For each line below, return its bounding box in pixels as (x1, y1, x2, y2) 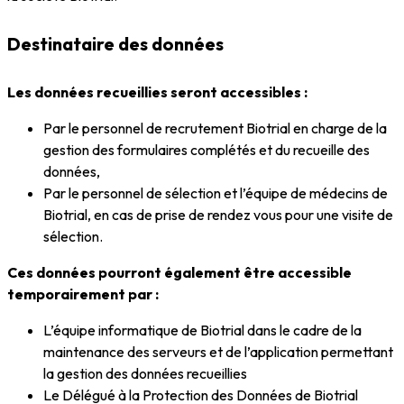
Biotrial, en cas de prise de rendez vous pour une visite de (43, 206, 393, 225)
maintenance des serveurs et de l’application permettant (43, 343, 393, 362)
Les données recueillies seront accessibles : (7, 83, 310, 102)
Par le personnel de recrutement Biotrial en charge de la (43, 119, 387, 138)
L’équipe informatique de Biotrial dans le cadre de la (43, 321, 362, 340)
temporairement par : (7, 285, 161, 304)
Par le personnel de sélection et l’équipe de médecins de (43, 184, 388, 203)
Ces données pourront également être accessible (7, 263, 352, 282)
